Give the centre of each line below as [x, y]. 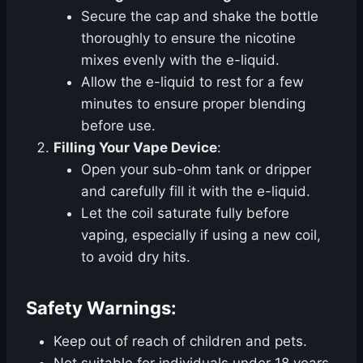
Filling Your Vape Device [135, 147]
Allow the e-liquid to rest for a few [192, 82]
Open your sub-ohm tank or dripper [196, 169]
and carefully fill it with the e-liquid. [196, 191]
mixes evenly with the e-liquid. [180, 60]
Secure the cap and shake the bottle [200, 16]
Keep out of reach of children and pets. [180, 341]
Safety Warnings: [101, 308]
